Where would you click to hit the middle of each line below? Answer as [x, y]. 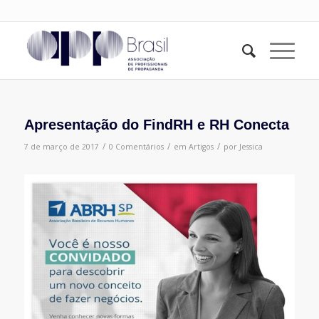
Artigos [201, 147]
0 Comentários [136, 147]
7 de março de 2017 [61, 147]
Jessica [251, 147]
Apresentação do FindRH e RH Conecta [156, 125]
